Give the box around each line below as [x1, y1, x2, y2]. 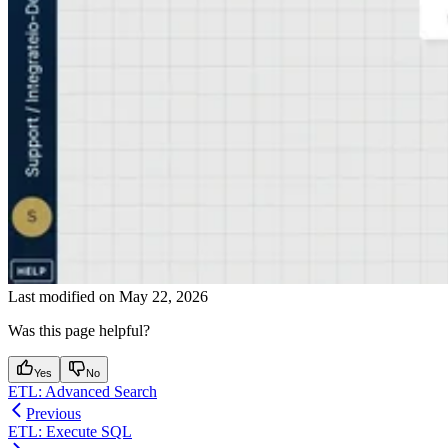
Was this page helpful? [8, 321, 150, 339]
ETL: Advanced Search [8, 382, 157, 400]
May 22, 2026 [119, 287, 208, 305]
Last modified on [8, 287, 115, 305]
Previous [26, 404, 81, 422]
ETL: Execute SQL [8, 422, 132, 440]
